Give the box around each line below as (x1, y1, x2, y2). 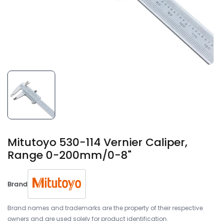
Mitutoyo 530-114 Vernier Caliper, (7, 135, 187, 150)
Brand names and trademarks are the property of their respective (7, 204, 203, 212)
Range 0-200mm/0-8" (7, 147, 131, 163)
